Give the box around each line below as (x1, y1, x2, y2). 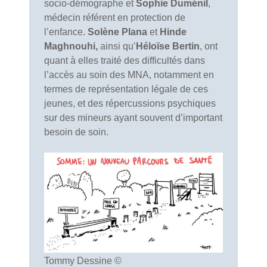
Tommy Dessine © (44, 255, 122, 266)
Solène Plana (88, 26, 150, 37)
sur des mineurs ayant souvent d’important (44, 112, 222, 123)
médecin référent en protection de (44, 12, 185, 23)
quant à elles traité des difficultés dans (44, 55, 205, 66)
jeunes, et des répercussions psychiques (44, 98, 216, 108)
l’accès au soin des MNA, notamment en (44, 69, 214, 80)
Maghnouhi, (44, 41, 98, 51)
